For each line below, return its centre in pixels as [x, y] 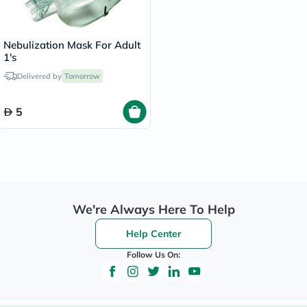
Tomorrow [82, 76]
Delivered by [39, 76]
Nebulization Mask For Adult [72, 45]
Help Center [153, 234]
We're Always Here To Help [153, 209]
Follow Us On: [153, 255]
